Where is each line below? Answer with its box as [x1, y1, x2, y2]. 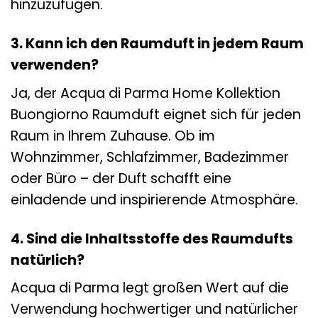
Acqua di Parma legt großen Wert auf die [11, 278, 289, 298]
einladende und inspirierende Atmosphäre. [11, 190, 298, 209]
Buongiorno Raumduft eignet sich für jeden [11, 104, 301, 124]
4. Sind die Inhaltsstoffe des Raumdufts [11, 229, 293, 248]
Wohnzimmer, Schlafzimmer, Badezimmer [11, 147, 289, 167]
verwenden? [11, 55, 99, 75]
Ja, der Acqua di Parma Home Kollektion [11, 83, 280, 103]
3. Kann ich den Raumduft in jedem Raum [11, 34, 304, 53]
